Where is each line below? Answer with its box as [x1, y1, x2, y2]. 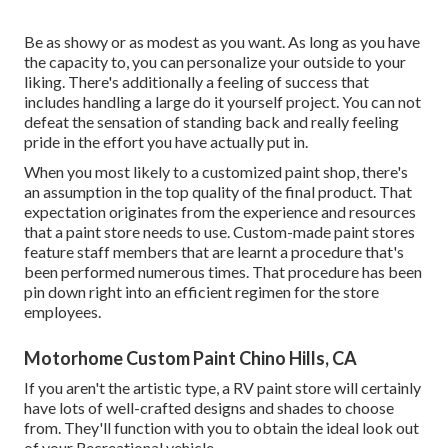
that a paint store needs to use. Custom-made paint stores [24, 222, 415, 242]
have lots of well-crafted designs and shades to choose [24, 398, 394, 418]
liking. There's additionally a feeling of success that [24, 72, 369, 92]
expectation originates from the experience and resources [24, 202, 416, 222]
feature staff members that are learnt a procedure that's [24, 242, 404, 262]
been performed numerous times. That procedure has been [24, 262, 422, 282]
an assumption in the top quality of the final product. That [24, 182, 412, 202]
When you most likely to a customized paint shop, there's [24, 162, 408, 182]
